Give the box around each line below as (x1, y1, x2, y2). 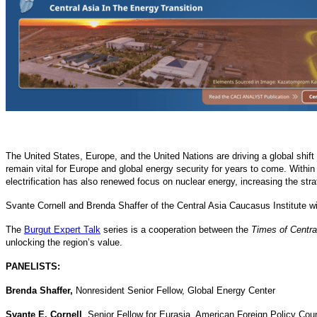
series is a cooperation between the (100, 224, 251, 235)
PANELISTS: (6, 260, 60, 272)
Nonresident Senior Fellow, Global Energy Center (76, 284, 275, 296)
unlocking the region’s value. (6, 236, 122, 248)
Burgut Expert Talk (24, 224, 100, 235)
